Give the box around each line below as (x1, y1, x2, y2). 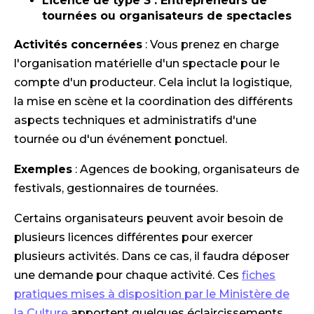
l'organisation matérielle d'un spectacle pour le (14, 57, 280, 71)
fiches (242, 268, 275, 282)
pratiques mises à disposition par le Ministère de (14, 287, 289, 301)
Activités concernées (14, 38, 142, 52)
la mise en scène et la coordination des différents (14, 95, 293, 109)
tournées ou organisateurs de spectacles (42, 9, 292, 23)
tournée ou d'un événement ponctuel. (14, 132, 227, 146)
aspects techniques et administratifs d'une (14, 114, 257, 128)
